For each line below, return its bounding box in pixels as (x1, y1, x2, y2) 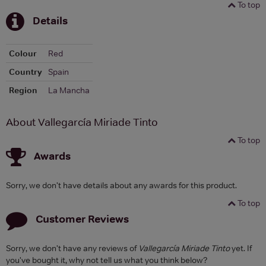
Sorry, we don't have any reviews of (6, 242, 138, 254)
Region (9, 84, 37, 96)
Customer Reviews (36, 211, 129, 226)
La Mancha (48, 84, 90, 96)
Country (9, 66, 42, 77)
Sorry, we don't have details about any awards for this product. (6, 179, 237, 191)
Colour (9, 47, 37, 59)
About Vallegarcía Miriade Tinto (6, 115, 158, 129)
